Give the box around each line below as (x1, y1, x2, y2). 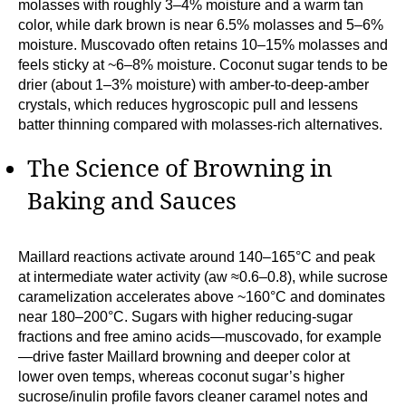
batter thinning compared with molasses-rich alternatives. (18, 116, 382, 132)
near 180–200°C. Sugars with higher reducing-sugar (18, 309, 353, 325)
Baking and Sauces (27, 187, 237, 217)
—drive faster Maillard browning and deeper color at (18, 349, 350, 365)
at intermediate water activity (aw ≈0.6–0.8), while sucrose (18, 269, 388, 285)
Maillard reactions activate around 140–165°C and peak (18, 249, 375, 266)
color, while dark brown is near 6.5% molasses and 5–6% (18, 16, 383, 33)
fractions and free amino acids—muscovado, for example (18, 329, 382, 345)
